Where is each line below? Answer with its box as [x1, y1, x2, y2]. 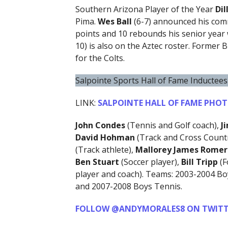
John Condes [75, 120, 125, 131]
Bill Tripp [181, 156, 218, 168]
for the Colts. [75, 52, 125, 64]
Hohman [100, 132, 135, 144]
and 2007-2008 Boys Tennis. [75, 181, 182, 192]
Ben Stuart [75, 156, 121, 168]
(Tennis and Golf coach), [125, 120, 221, 131]
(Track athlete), [75, 144, 135, 156]
